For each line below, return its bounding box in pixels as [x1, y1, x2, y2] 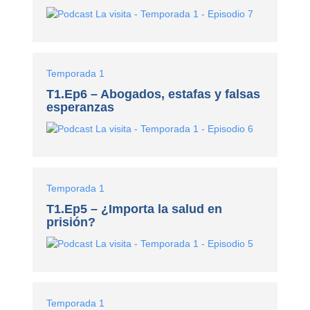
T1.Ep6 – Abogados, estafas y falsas [46, 86, 261, 101]
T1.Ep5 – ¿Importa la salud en [46, 201, 223, 216]
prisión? [46, 215, 96, 229]
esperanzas [46, 100, 115, 114]
